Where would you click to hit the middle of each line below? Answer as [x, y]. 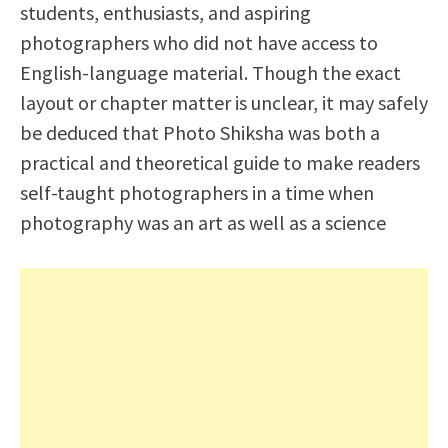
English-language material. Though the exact [210, 72]
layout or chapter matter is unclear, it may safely [224, 102]
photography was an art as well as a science [203, 222]
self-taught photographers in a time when [197, 192]
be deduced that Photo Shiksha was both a [200, 132]
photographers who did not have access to [199, 42]
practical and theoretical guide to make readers [220, 162]
